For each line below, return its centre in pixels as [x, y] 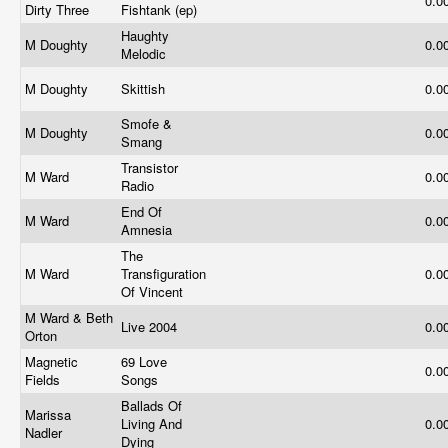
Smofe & [146, 123]
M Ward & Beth [69, 317]
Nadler [45, 432]
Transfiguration [163, 273]
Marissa [48, 414]
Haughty [145, 35]
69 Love [144, 361]
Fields [44, 379]
